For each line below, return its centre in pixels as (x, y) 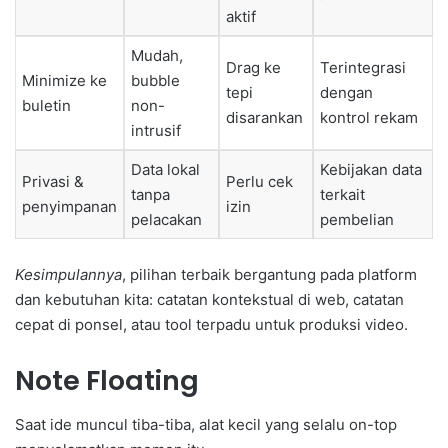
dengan (346, 93)
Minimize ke (64, 81)
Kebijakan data (371, 170)
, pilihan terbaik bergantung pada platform (269, 274)
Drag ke (253, 68)
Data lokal (165, 170)
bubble (155, 81)
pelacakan (166, 220)
